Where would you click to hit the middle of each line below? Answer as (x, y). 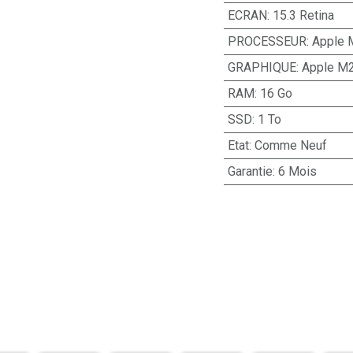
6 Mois (297, 171)
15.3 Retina (303, 15)
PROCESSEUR (267, 41)
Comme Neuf (290, 145)
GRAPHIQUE (262, 67)
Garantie (250, 171)
